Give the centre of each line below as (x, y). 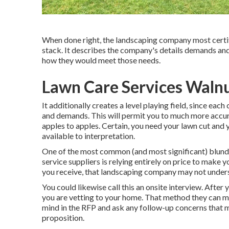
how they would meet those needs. (101, 60)
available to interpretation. (88, 136)
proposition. (63, 217)
